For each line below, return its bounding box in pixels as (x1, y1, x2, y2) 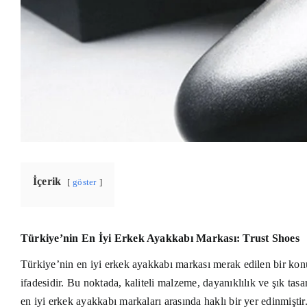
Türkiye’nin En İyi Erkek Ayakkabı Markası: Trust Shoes (21, 232, 299, 245)
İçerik (33, 175, 62, 188)
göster (73, 177, 97, 188)
